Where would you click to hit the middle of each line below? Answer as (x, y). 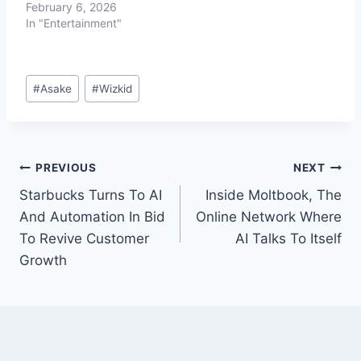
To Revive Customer (84, 239)
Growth (43, 261)
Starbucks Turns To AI (91, 195)
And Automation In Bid (92, 217)
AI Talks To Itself (288, 239)
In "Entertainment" (74, 23)
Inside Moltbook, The (274, 195)
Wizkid (116, 88)
